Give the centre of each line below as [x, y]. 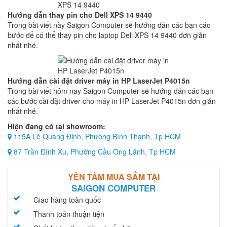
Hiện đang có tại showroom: [56, 126]
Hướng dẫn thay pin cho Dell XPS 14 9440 [80, 15]
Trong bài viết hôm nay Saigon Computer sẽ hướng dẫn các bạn [110, 91]
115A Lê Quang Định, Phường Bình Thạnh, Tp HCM [96, 136]
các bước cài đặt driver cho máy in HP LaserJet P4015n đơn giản [112, 101]
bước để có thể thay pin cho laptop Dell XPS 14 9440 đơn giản [107, 35]
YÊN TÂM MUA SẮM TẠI [113, 177]
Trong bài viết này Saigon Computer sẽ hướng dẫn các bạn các [109, 25]
